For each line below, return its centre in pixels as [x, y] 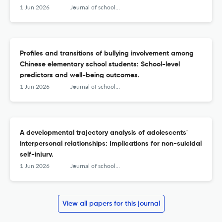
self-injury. [37, 155]
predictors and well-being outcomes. [80, 76]
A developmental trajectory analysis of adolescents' [104, 133]
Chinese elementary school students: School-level [100, 65]
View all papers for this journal [111, 204]
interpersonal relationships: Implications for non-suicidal [111, 144]
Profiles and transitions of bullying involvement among [107, 54]
